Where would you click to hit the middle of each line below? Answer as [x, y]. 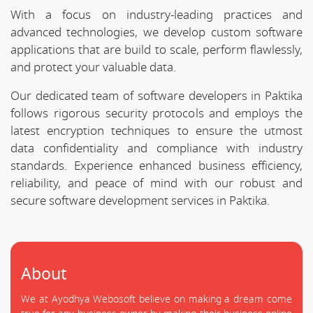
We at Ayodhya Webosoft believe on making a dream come [156, 299]
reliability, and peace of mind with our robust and [156, 183]
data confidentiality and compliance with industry [156, 148]
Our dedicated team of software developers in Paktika [156, 96]
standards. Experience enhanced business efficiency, [156, 166]
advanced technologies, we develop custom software [156, 32]
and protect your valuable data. [93, 67]
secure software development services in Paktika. [140, 201]
